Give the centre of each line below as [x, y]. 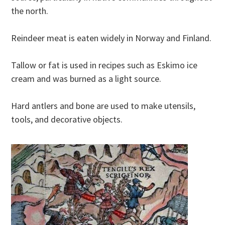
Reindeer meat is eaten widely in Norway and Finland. [111, 38]
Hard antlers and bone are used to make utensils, [103, 106]
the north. [30, 11]
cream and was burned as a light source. [86, 79]
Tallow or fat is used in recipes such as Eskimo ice [104, 65]
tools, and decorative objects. [67, 120]
